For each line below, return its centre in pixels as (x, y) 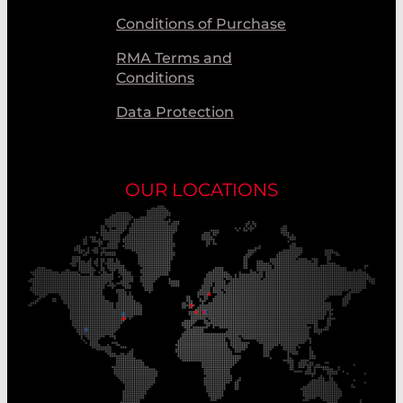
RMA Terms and (174, 58)
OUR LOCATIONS (201, 189)
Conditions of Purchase (201, 23)
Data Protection (175, 112)
